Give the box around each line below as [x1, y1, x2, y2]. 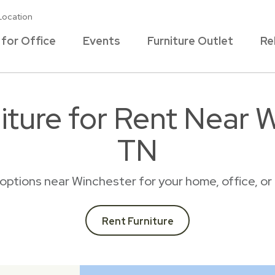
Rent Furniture [101, 215, 174, 228]
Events [83, 34, 120, 48]
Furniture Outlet [147, 34, 233, 48]
